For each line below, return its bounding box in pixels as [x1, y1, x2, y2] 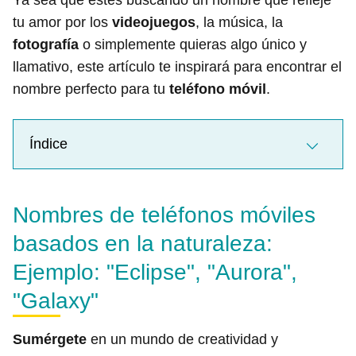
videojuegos [112, 14, 195, 30]
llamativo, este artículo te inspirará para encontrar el [13, 59, 342, 75]
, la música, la [195, 14, 283, 30]
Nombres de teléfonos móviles [13, 203, 315, 227]
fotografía [13, 37, 79, 52]
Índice [29, 136, 68, 152]
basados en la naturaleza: [13, 231, 273, 256]
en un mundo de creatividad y [87, 331, 278, 347]
